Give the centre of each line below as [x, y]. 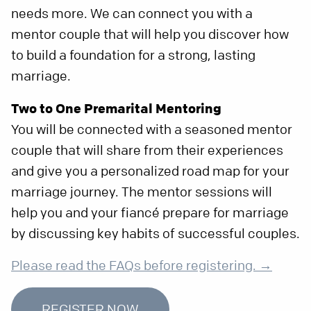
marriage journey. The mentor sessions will [142, 192]
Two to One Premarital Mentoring [116, 109]
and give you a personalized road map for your [150, 171]
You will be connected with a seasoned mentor [152, 130]
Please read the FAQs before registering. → [142, 266]
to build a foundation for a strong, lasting [133, 56]
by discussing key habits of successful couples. [155, 234]
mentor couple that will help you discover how [150, 35]
